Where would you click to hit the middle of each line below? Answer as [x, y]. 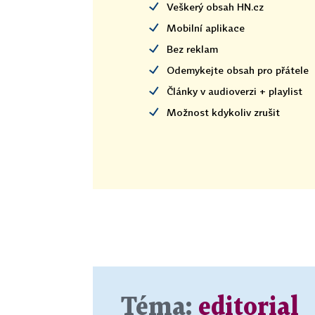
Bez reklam [192, 49]
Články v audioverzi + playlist [234, 91]
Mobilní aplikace [206, 28]
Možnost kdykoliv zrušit [223, 112]
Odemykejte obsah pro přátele [238, 70]
